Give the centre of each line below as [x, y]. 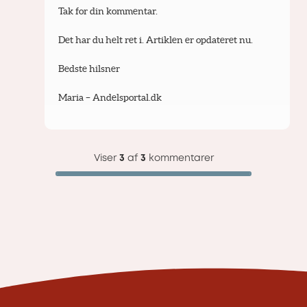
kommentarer [180, 158]
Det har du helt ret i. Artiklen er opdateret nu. [155, 39]
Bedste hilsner [89, 68]
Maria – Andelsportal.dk [110, 97]
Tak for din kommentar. [108, 11]
